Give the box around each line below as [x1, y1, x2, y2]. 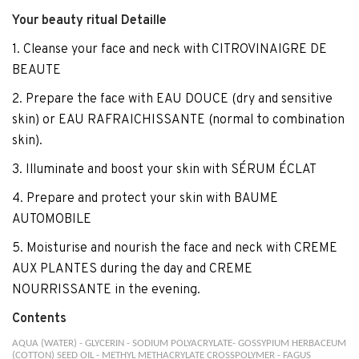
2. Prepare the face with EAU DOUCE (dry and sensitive [12, 91, 333, 107]
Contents [12, 311, 67, 327]
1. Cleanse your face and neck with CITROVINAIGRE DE [12, 42, 327, 58]
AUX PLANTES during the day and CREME [12, 261, 252, 277]
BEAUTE [12, 63, 61, 79]
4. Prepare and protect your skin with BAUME [12, 191, 278, 207]
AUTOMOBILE [12, 212, 91, 228]
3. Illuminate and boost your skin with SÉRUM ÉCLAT [12, 162, 317, 178]
